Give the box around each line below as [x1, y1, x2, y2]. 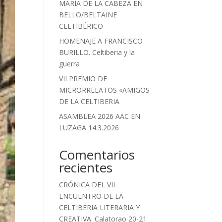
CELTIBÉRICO [59, 21, 104, 31]
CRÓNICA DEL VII [59, 180, 115, 189]
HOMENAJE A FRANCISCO [59, 36, 143, 46]
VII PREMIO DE [59, 74, 108, 83]
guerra [59, 59, 80, 68]
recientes [59, 159, 113, 176]
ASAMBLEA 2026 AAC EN [59, 111, 141, 121]
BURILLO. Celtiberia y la [59, 48, 135, 57]
